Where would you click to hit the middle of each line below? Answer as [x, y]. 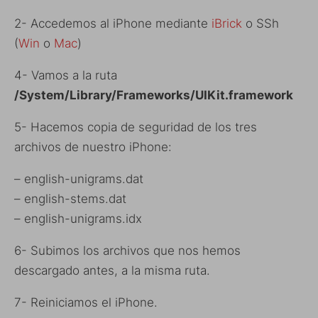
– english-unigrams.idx [78, 218]
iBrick [227, 23]
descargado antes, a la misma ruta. [112, 270]
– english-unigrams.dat [79, 179]
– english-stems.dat [70, 198]
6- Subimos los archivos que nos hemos [127, 250]
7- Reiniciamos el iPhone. [86, 302]
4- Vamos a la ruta [66, 75]
